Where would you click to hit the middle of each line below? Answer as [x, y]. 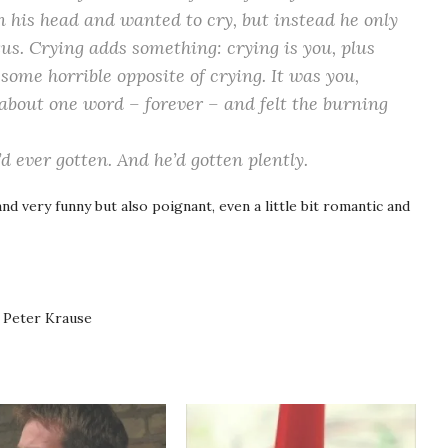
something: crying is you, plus [251, 47]
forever [174, 103]
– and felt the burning [295, 103]
